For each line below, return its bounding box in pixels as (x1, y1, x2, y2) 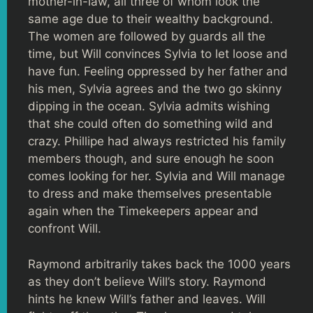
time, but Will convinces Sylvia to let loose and (28, 47, 288, 61)
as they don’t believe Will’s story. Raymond (28, 274, 266, 289)
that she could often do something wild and (28, 117, 273, 131)
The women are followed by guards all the (28, 29, 265, 43)
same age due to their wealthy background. (28, 12, 273, 26)
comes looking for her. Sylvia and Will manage (28, 169, 285, 183)
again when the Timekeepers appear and (28, 204, 259, 218)
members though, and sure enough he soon (28, 152, 274, 166)
